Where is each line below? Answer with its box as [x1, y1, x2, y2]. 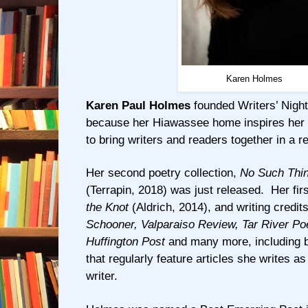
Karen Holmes [226, 74, 283, 85]
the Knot [86, 201, 129, 214]
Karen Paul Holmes [86, 99, 190, 113]
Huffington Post [86, 235, 165, 249]
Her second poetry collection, [86, 166, 240, 180]
